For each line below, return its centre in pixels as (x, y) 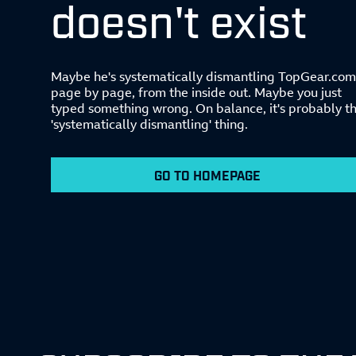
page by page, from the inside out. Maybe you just (196, 92)
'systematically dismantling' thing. (149, 124)
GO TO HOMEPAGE (208, 175)
